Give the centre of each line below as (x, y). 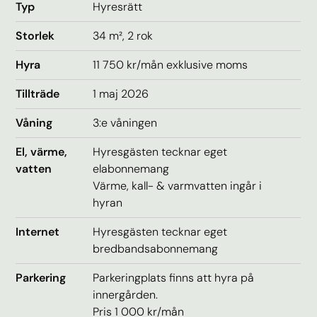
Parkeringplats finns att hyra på (174, 277)
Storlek (35, 35)
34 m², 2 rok (123, 35)
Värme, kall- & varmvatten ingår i (178, 185)
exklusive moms (207, 64)
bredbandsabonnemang (156, 248)
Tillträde (38, 93)
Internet (38, 231)
